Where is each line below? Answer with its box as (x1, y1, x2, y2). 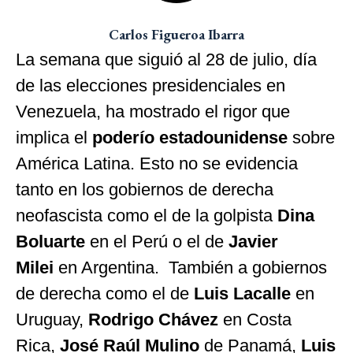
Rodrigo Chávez (88, 309, 218, 329)
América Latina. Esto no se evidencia (16, 153, 298, 173)
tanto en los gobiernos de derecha (16, 179, 273, 199)
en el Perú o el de (85, 231, 229, 251)
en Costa (218, 309, 292, 329)
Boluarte (16, 231, 85, 251)
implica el (16, 127, 92, 147)
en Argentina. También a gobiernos (54, 257, 327, 277)
